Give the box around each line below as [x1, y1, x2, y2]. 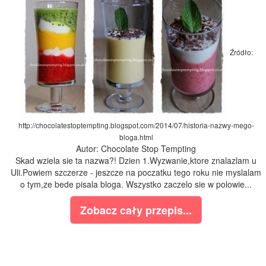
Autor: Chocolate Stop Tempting [76, 142, 196, 155]
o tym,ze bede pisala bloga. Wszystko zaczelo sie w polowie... [20, 178, 252, 191]
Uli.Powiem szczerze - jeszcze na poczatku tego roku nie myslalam [11, 166, 261, 179]
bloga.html [119, 132, 153, 142]
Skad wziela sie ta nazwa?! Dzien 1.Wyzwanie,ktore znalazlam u [15, 154, 256, 167]
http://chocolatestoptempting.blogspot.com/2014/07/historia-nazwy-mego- [18, 120, 254, 131]
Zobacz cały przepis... [80, 202, 192, 218]
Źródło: [229, 46, 253, 57]
